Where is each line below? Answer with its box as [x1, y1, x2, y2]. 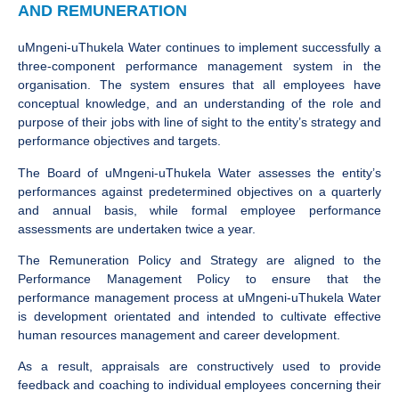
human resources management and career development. [18, 327, 340, 342]
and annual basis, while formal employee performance [18, 202, 381, 217]
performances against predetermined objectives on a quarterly [18, 183, 381, 199]
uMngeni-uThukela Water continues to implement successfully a [18, 40, 381, 55]
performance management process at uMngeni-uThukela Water [18, 289, 381, 305]
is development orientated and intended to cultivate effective [18, 308, 381, 323]
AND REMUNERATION [18, 2, 187, 20]
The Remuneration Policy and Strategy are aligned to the [18, 252, 381, 267]
